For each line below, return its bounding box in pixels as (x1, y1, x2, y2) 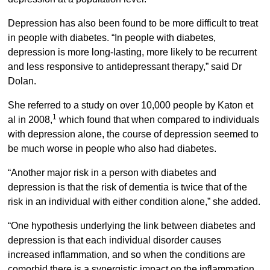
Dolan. (7, 76, 36, 87)
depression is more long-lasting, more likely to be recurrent (7, 47, 257, 58)
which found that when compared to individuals (56, 115, 259, 125)
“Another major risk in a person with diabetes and (7, 168, 216, 178)
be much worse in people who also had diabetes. (7, 143, 216, 154)
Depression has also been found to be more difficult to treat (7, 18, 258, 29)
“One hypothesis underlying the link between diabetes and (7, 221, 256, 231)
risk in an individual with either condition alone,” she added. (7, 196, 260, 207)
